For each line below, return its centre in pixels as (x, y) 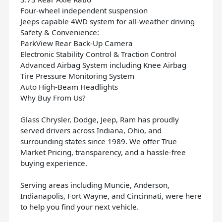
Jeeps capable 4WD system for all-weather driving (108, 21)
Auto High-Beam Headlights (69, 86)
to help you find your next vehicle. (80, 206)
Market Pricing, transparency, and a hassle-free (103, 152)
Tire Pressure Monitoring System (77, 76)
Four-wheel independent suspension (84, 10)
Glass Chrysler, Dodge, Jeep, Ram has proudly (100, 119)
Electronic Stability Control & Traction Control (98, 54)
